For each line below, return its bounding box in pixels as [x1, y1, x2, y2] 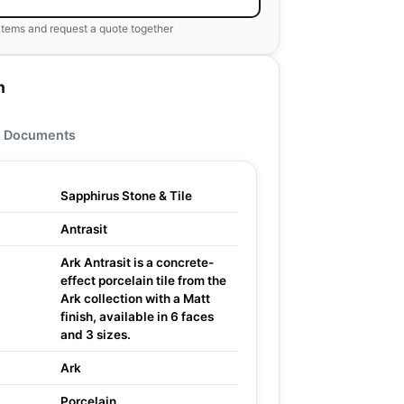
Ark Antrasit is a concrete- [60, 255, 214, 270]
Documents [4, 127, 76, 142]
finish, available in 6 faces [60, 309, 214, 324]
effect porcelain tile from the [60, 273, 226, 288]
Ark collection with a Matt [60, 291, 210, 306]
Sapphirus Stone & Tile [60, 188, 192, 203]
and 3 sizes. [60, 327, 131, 342]
